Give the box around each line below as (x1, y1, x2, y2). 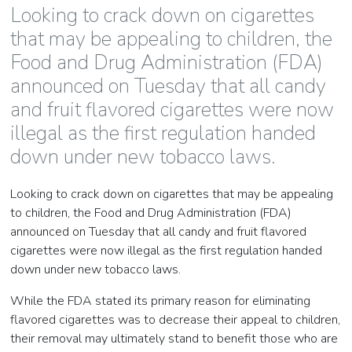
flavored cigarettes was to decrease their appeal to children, (10, 311, 341, 329)
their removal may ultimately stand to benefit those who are (10, 330, 339, 348)
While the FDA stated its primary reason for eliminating (10, 292, 311, 310)
